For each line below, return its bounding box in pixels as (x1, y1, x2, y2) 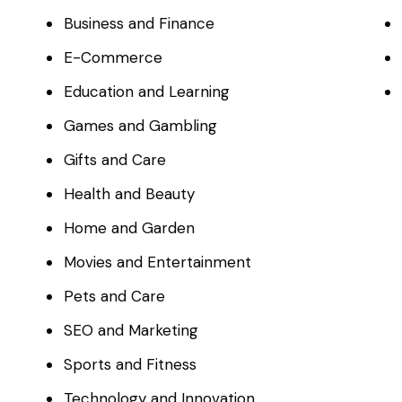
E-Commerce (64, 48, 163, 68)
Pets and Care (64, 286, 166, 307)
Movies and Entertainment (64, 252, 252, 273)
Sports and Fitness (64, 354, 197, 375)
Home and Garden (64, 218, 196, 239)
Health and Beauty (64, 184, 196, 205)
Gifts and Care (64, 150, 167, 170)
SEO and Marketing (64, 320, 199, 341)
